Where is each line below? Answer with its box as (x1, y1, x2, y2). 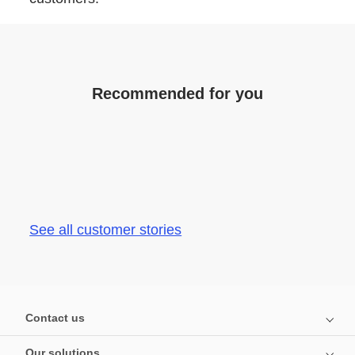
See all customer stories (29, 222, 182, 239)
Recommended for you (92, 85, 263, 103)
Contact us (25, 311, 85, 325)
